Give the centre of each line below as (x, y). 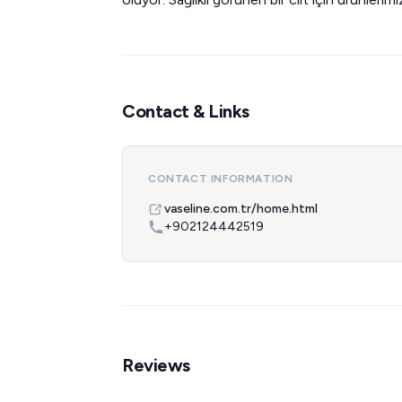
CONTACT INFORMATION (221, 179)
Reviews (156, 365)
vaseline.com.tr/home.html (241, 209)
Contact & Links (186, 111)
